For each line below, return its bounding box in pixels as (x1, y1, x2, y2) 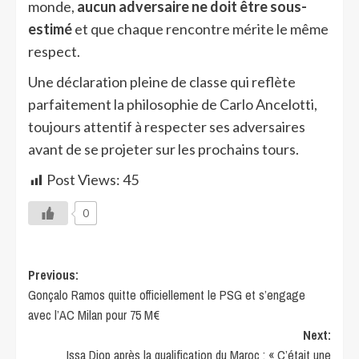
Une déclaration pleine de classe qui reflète (28, 73, 296, 91)
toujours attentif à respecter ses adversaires (28, 118, 305, 136)
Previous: (28, 266, 79, 284)
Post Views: (46, 171, 120, 189)
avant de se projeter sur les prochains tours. (28, 140, 299, 159)
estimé (28, 20, 72, 38)
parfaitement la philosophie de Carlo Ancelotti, (28, 95, 317, 114)
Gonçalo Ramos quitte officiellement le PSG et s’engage (28, 286, 305, 305)
